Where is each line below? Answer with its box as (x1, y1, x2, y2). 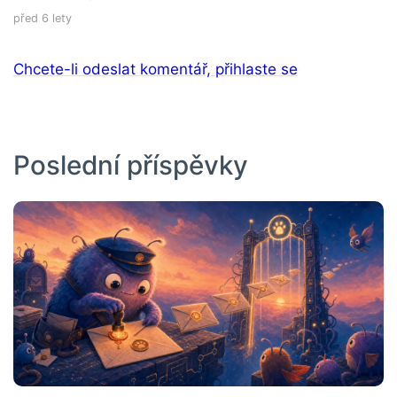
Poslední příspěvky (13, 148, 248, 181)
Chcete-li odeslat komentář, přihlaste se (13, 59, 298, 78)
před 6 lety (13, 11, 72, 25)
